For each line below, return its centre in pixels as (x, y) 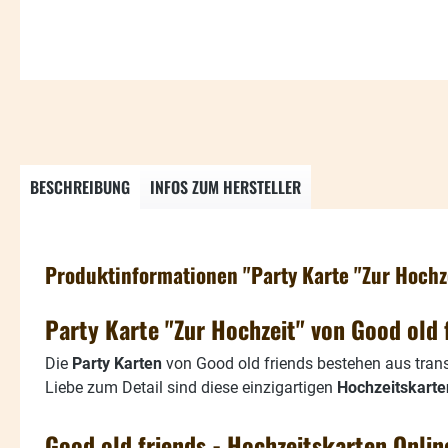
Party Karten (117, 363)
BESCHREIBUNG (80, 186)
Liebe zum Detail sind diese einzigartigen (191, 387)
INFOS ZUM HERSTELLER (225, 186)
